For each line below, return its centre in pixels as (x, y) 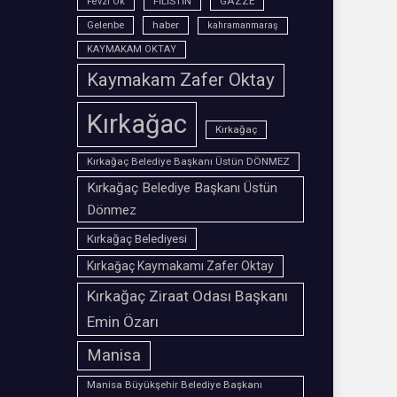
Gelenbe (105, 25)
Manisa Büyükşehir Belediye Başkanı (174, 385)
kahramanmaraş (242, 26)
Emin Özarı (122, 322)
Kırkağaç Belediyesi (136, 239)
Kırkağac (136, 125)
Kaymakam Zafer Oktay (180, 80)
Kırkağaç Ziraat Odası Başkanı (187, 296)
